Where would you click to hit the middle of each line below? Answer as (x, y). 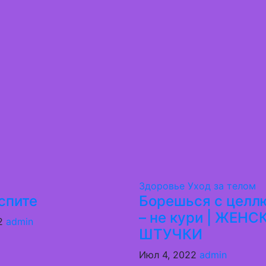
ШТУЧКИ (170, 234)
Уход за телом (221, 186)
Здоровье (163, 186)
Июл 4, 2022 (169, 255)
